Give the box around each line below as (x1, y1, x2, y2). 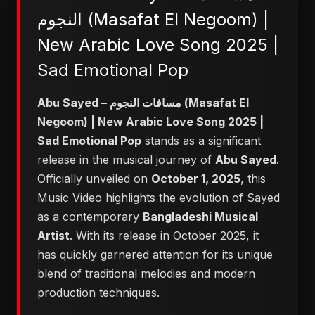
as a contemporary (37, 210, 143, 224)
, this (240, 172, 266, 186)
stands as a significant (141, 134, 261, 148)
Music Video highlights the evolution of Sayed (37, 191, 280, 205)
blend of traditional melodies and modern (37, 266, 255, 281)
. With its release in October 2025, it (70, 229, 259, 243)
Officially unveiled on (37, 172, 151, 186)
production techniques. (37, 285, 160, 300)
